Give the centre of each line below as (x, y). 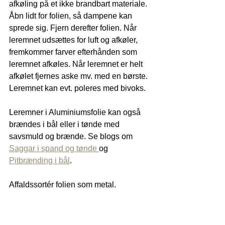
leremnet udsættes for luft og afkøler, (74, 40)
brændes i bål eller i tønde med (65, 124)
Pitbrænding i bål (39, 160)
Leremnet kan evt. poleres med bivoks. (78, 88)
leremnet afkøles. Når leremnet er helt (77, 64)
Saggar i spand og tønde (54, 148)
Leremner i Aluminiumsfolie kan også (76, 112)
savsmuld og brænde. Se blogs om (72, 136)
